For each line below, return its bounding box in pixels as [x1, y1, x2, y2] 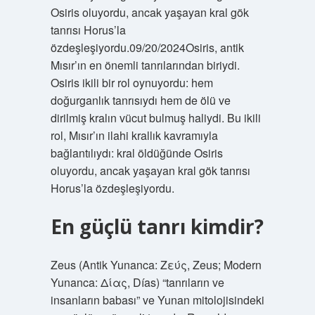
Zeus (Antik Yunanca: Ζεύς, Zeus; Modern [50, 257, 262, 273]
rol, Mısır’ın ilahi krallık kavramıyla [50, 127, 218, 143]
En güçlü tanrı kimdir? [50, 213, 264, 240]
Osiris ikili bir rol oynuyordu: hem [50, 75, 213, 91]
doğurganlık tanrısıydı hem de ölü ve [50, 92, 231, 108]
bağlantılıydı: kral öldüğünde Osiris [50, 145, 223, 161]
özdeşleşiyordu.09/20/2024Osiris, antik [50, 39, 244, 56]
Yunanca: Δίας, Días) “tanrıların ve [50, 274, 224, 290]
